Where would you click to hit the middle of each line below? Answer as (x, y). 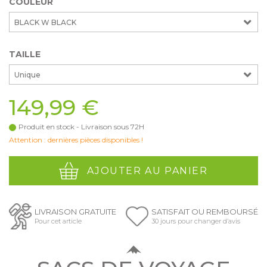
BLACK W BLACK (45, 22)
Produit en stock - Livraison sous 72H (81, 127)
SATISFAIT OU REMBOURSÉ (205, 211)
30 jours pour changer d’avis (196, 221)
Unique (27, 75)
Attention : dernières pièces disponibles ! (76, 140)
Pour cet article (58, 221)
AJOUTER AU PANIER (148, 170)
